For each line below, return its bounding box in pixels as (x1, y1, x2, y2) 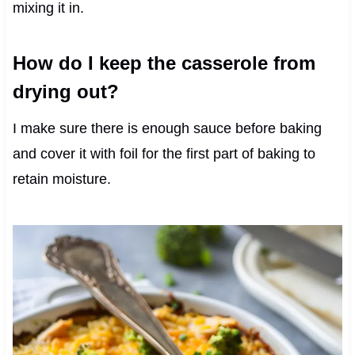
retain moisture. (12, 170, 111, 187)
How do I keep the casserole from (12, 52, 315, 74)
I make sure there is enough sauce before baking (12, 120, 322, 136)
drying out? (12, 80, 119, 102)
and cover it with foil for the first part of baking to (12, 145, 315, 162)
